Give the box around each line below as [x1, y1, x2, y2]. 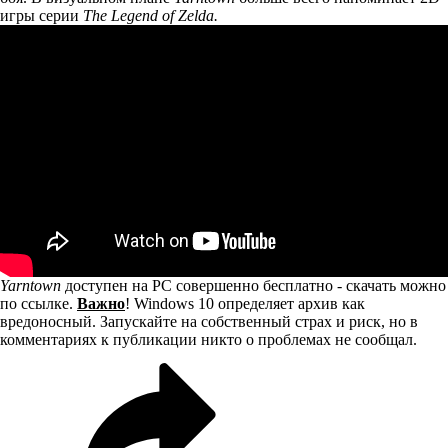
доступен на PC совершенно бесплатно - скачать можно [61, 276, 446, 294]
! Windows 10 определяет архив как [125, 294, 365, 312]
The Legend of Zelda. [83, 6, 218, 24]
